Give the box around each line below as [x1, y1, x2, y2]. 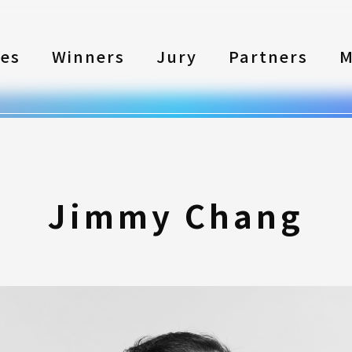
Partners [229, 45, 308, 68]
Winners [52, 45, 125, 68]
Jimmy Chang [48, 192, 304, 238]
